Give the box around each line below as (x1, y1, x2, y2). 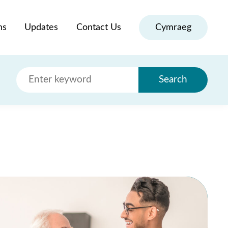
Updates (24, 22, 59, 32)
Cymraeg (155, 23, 191, 32)
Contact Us (76, 22, 121, 32)
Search (159, 75, 187, 84)
